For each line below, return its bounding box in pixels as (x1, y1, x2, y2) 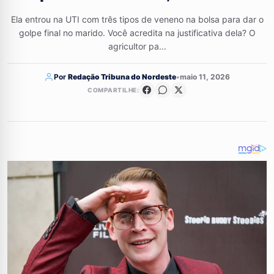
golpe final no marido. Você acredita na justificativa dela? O (18, 28, 256, 38)
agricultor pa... (108, 41, 166, 51)
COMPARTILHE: (87, 86, 139, 94)
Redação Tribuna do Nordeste (68, 72, 176, 81)
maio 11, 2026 (180, 72, 230, 81)
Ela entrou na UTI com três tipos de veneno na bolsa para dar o (10, 14, 264, 24)
